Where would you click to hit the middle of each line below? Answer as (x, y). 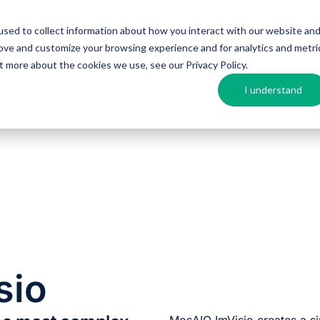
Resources (271, 39)
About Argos (164, 39)
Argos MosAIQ (45, 39)
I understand (273, 89)
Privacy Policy (215, 64)
